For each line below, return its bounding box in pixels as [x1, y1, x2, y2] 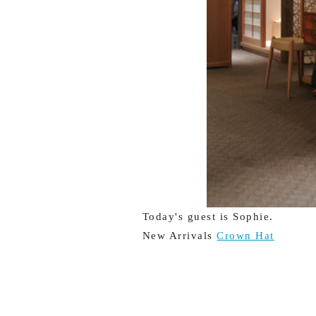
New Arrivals [142, 230, 217, 242]
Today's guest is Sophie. [142, 211, 274, 223]
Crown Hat [217, 230, 274, 242]
